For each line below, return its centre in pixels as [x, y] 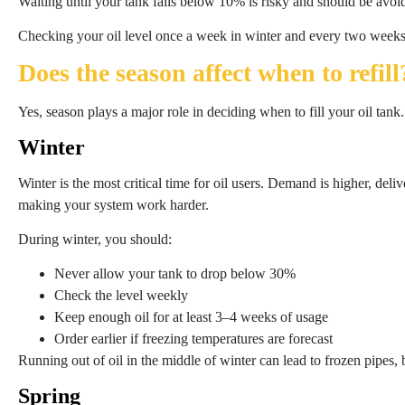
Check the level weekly [121, 296]
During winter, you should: [95, 240]
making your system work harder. [113, 204]
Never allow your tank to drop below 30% [175, 274]
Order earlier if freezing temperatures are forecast [193, 339]
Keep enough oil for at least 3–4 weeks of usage [191, 317]
